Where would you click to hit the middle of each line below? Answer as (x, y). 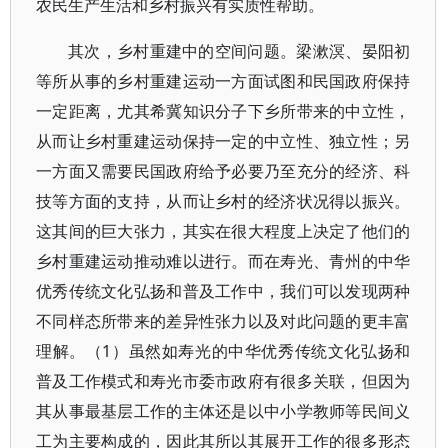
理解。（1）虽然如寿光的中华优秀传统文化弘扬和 (223, 351)
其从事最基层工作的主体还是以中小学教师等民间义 (223, 411)
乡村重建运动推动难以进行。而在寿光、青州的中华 (223, 261)
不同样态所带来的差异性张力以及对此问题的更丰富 (223, 321)
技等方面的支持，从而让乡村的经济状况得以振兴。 (223, 201)
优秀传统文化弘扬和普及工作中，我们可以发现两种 (223, 291)
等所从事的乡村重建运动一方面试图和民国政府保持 (223, 81)
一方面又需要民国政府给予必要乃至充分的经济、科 (223, 171)
